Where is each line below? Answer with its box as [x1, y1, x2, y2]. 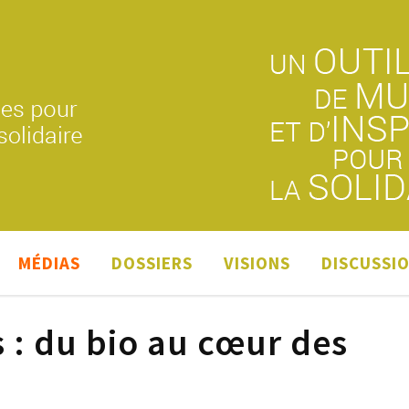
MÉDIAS [18, 252, 80, 274]
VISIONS [224, 252, 290, 274]
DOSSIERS [111, 252, 193, 274]
